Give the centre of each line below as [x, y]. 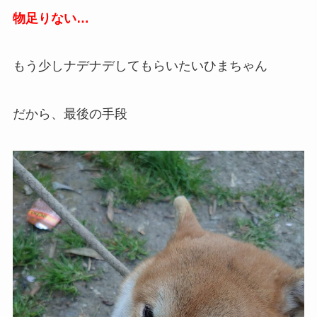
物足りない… [51, 18]
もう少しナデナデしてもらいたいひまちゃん [140, 66]
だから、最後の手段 [70, 114]
